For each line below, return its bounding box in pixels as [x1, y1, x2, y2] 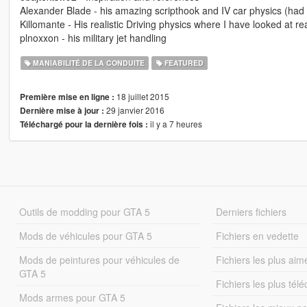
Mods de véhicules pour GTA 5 [19, 229, 152, 243]
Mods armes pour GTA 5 [19, 291, 125, 305]
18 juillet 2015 [114, 90, 169, 103]
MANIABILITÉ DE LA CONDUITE [31, 58, 145, 69]
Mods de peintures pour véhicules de [19, 253, 180, 267]
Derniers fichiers [216, 205, 287, 219]
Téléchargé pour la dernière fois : [19, 119, 148, 131]
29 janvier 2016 [103, 104, 164, 116]
